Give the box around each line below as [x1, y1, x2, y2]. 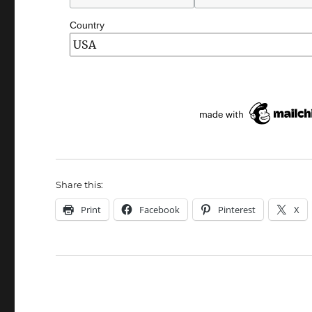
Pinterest [218, 203, 256, 216]
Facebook [139, 203, 180, 216]
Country [70, 19, 105, 31]
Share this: [56, 179, 104, 190]
